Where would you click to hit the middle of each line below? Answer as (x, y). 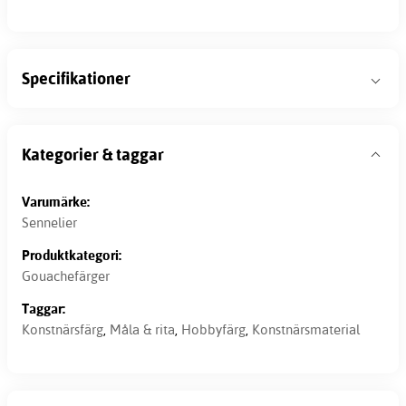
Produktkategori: (72, 255)
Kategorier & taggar (93, 154)
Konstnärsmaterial (306, 330)
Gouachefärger (66, 276)
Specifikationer (76, 78)
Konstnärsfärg (63, 330)
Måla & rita (142, 330)
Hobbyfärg (213, 330)
